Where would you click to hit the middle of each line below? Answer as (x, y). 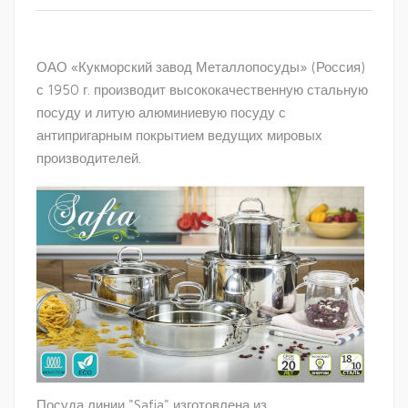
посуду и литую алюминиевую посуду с (161, 113)
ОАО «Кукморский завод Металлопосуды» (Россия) (201, 67)
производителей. (89, 158)
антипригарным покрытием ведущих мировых (179, 136)
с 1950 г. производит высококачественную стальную (202, 90)
